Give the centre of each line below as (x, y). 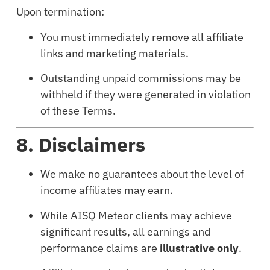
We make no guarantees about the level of (142, 174)
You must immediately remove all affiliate (142, 37)
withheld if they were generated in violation (145, 94)
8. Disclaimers (80, 145)
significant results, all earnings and (125, 231)
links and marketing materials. (114, 53)
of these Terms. (78, 110)
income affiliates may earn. (106, 190)
